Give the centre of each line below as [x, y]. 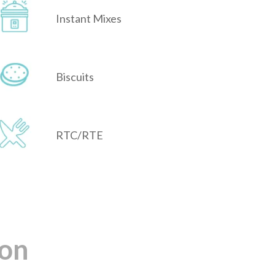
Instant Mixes [89, 19]
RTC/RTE [79, 135]
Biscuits [75, 77]
